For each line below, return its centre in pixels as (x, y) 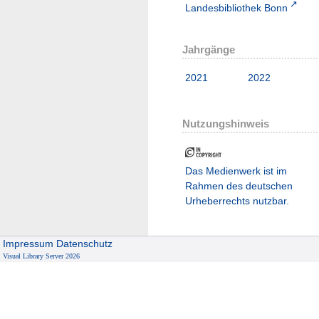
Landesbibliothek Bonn (236, 7)
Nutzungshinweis (226, 124)
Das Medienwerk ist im (236, 171)
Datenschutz (85, 244)
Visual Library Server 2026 (42, 256)
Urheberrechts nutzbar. (237, 201)
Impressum (28, 244)
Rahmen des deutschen (239, 186)
